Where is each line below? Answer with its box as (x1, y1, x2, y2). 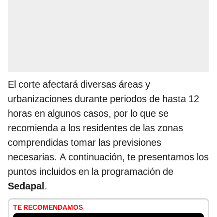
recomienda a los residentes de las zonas (8, 122, 183, 134)
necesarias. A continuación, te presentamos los (8, 151, 209, 163)
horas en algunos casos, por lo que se (8, 108, 169, 120)
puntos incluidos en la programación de (8, 166, 173, 178)
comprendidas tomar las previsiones (8, 137, 161, 149)
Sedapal (8, 180, 45, 192)
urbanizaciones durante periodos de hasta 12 (8, 93, 199, 105)
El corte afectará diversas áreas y (8, 78, 150, 91)
